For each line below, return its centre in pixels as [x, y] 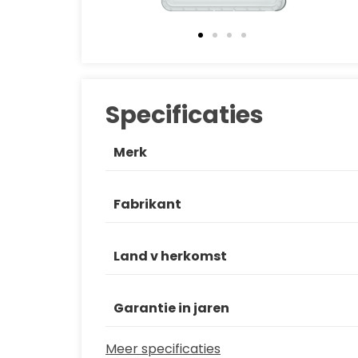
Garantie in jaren [171, 308]
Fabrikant [147, 204]
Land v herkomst [170, 256]
